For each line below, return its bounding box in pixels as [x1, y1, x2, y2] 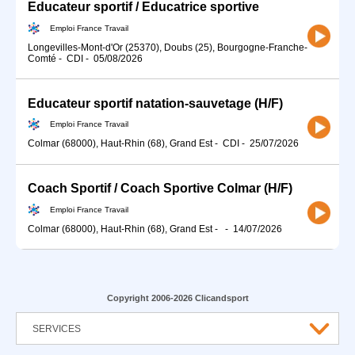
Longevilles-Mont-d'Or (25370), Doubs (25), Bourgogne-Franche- [28, 41, 307, 53]
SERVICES [32, 323, 81, 335]
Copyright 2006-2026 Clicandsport [106, 293, 249, 303]
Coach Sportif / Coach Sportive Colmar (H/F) [28, 181, 292, 196]
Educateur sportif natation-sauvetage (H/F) [28, 96, 283, 110]
